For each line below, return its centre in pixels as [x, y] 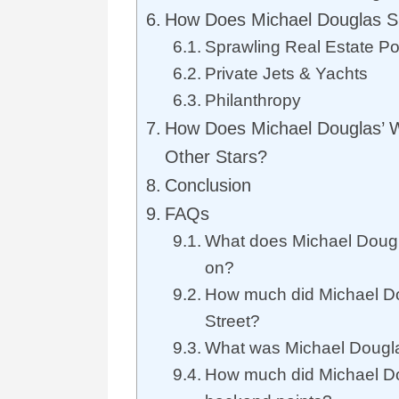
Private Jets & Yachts [286, 73]
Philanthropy [252, 100]
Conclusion [208, 185]
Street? [232, 321]
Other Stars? [216, 157]
